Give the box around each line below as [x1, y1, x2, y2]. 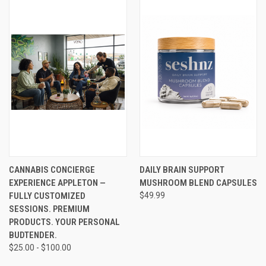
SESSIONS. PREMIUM [9, 203, 90, 214]
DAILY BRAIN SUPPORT [139, 164, 224, 175]
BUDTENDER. [9, 229, 57, 240]
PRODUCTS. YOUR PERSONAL [9, 216, 120, 227]
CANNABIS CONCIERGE [9, 164, 95, 175]
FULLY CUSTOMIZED [9, 190, 85, 201]
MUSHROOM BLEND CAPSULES [139, 177, 257, 188]
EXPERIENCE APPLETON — [9, 177, 106, 188]
